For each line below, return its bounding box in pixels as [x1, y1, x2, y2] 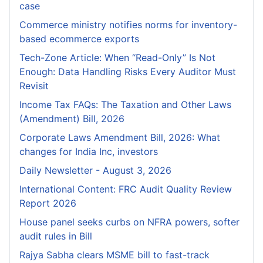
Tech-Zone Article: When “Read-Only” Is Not [19, 52, 215, 64]
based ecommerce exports [19, 33, 139, 45]
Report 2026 [19, 197, 76, 210]
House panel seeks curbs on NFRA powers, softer [19, 216, 240, 228]
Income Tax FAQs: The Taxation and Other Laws [19, 99, 231, 111]
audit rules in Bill [19, 230, 92, 242]
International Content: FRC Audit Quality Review [19, 183, 232, 195]
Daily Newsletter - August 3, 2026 [19, 164, 171, 177]
